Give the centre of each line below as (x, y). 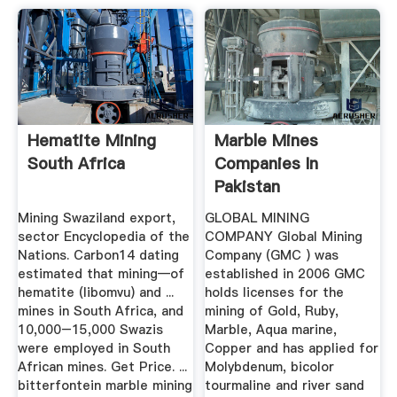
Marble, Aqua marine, (271, 329)
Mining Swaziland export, (96, 218)
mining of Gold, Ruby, (272, 311)
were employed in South (93, 348)
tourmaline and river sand (285, 385)
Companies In (267, 164)
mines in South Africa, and (100, 311)
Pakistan (248, 187)
